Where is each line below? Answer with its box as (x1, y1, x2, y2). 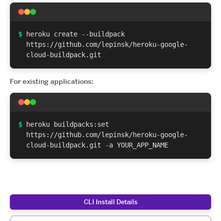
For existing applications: (10, 77, 93, 86)
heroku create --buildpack (26, 30, 125, 38)
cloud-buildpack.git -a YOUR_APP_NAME (26, 141, 168, 149)
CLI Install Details (83, 197, 138, 206)
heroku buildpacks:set (26, 120, 109, 128)
